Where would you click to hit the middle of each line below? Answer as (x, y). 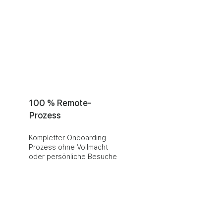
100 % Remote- (60, 103)
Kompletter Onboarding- (69, 138)
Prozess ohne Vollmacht (68, 147)
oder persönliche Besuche (73, 157)
